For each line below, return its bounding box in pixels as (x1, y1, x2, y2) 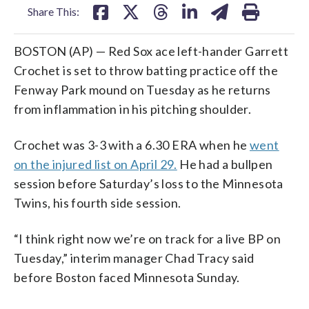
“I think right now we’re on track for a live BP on (14, 230, 281, 246)
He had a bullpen (177, 156, 273, 172)
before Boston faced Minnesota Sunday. (14, 269, 240, 285)
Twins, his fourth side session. (14, 195, 181, 210)
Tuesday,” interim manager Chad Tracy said (14, 250, 255, 266)
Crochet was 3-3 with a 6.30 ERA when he (14, 137, 250, 152)
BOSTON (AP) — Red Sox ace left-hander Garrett (14, 43, 288, 59)
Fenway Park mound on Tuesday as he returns (14, 81, 271, 97)
